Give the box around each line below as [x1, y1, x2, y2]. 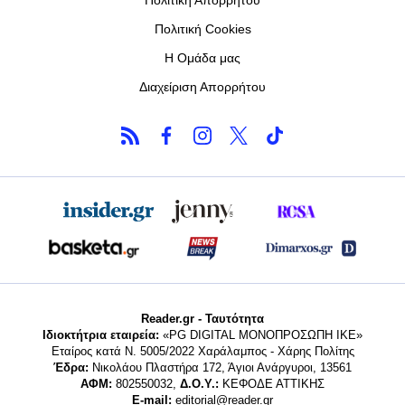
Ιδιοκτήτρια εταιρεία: [42, 327, 159, 342]
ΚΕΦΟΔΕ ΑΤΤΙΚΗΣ [219, 376, 325, 391]
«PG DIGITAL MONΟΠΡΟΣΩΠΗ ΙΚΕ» [159, 327, 363, 342]
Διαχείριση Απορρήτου [139, 79, 266, 94]
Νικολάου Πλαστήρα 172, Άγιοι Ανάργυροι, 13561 [89, 360, 352, 374]
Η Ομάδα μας [165, 50, 240, 65]
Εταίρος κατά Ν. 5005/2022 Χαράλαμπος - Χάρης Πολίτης [51, 344, 354, 358]
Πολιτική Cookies [154, 21, 251, 36]
